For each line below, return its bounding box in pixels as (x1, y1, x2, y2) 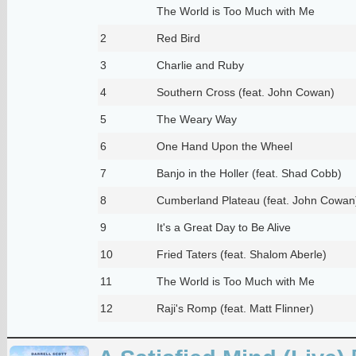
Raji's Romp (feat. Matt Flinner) (156, 301, 314, 315)
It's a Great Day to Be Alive (156, 220, 291, 234)
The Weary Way (156, 112, 237, 126)
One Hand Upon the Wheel (156, 139, 292, 153)
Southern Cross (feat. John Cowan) (156, 85, 335, 99)
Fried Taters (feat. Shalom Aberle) (156, 247, 327, 261)
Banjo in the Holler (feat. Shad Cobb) (156, 166, 342, 180)
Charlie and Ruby (156, 58, 244, 72)
